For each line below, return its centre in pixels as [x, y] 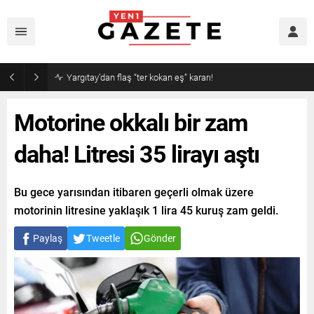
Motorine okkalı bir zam [131, 122]
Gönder [160, 238]
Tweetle [103, 238]
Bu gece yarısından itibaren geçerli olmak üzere [134, 192]
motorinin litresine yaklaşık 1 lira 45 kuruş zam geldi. [146, 210]
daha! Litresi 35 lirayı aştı [137, 153]
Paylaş [48, 238]
